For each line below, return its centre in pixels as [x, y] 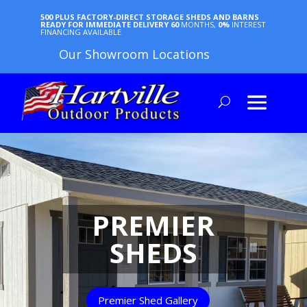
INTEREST [249, 24]
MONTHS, [198, 24]
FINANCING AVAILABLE [81, 32]
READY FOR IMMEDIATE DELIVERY [106, 24]
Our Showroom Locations [134, 54]
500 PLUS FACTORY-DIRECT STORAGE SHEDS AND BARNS [150, 17]
